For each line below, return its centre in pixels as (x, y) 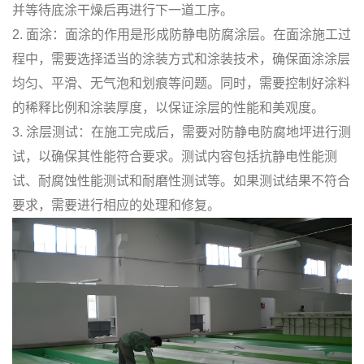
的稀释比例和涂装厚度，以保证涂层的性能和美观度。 (168, 107)
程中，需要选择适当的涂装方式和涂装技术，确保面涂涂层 (181, 58)
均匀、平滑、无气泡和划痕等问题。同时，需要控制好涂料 (181, 83)
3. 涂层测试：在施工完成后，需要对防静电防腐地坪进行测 (182, 132)
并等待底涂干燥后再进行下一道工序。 (123, 10)
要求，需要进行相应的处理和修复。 (116, 205)
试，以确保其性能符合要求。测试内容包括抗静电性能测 (175, 156)
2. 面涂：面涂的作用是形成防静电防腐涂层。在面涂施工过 (182, 34)
